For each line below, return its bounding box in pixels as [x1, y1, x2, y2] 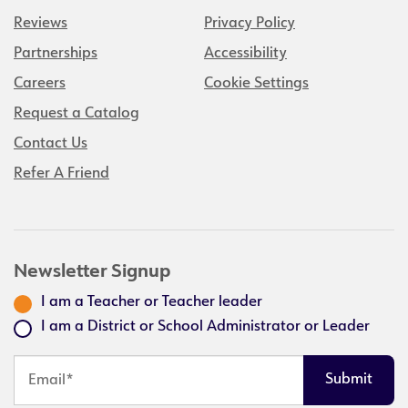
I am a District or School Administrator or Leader [41, 320, 370, 334]
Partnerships [14, 46, 97, 61]
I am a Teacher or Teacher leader [41, 295, 262, 310]
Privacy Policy [204, 16, 295, 31]
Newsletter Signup [14, 263, 171, 281]
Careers [14, 76, 66, 91]
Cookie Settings [204, 76, 309, 91]
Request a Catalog [14, 107, 139, 121]
